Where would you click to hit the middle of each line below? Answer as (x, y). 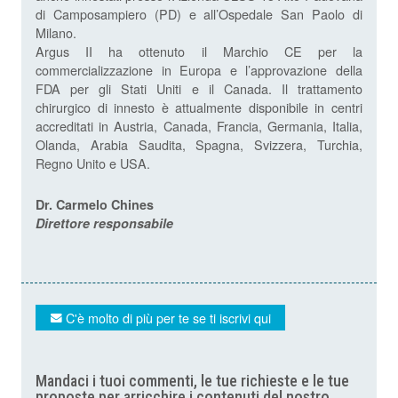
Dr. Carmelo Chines (95, 205)
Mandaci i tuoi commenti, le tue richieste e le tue (192, 381)
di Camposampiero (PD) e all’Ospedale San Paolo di (199, 14)
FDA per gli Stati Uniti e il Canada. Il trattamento (199, 89)
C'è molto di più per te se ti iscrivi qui (167, 318)
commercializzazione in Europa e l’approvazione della (199, 70)
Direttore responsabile (104, 223)
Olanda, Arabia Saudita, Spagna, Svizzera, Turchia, (199, 145)
